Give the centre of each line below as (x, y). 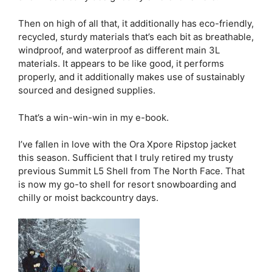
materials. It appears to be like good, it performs (121, 63)
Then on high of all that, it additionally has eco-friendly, (136, 23)
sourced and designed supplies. (87, 90)
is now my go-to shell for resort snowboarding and (127, 184)
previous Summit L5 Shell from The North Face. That (131, 171)
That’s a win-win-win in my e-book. (93, 117)
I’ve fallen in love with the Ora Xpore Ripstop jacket (127, 144)
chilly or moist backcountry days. (88, 198)
